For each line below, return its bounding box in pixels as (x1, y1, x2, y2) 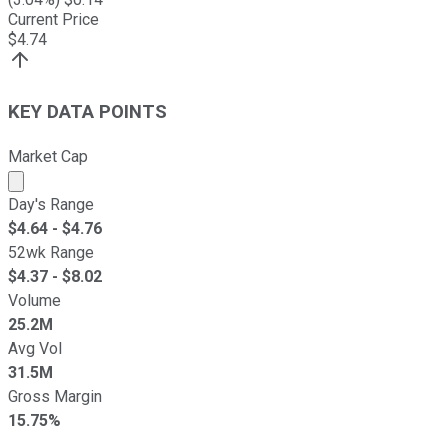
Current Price (8, 10, 99, 30)
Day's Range (8, 194, 94, 214)
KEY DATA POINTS (8, 100, 167, 123)
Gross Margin (8, 386, 102, 406)
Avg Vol (8, 338, 62, 358)
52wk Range (8, 242, 94, 262)
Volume (8, 290, 61, 310)
